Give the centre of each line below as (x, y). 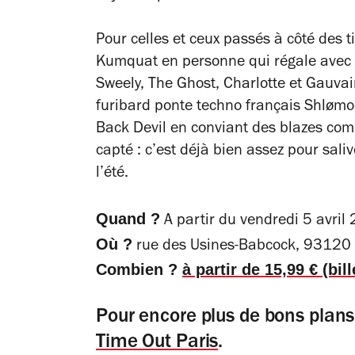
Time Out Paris (157, 343)
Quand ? (128, 218)
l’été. (112, 174)
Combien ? (139, 269)
